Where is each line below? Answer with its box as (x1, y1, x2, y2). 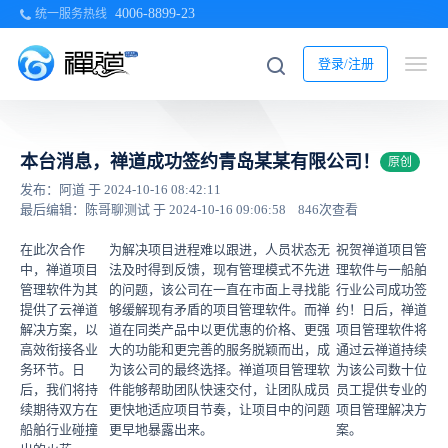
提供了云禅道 (20, 302, 98, 317)
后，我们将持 (20, 382, 98, 397)
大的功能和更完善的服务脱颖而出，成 (108, 342, 330, 357)
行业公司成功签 (336, 282, 428, 297)
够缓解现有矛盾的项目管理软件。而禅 (108, 302, 330, 317)
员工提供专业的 (336, 382, 428, 397)
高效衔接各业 (20, 342, 98, 357)
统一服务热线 (35, 7, 107, 21)
